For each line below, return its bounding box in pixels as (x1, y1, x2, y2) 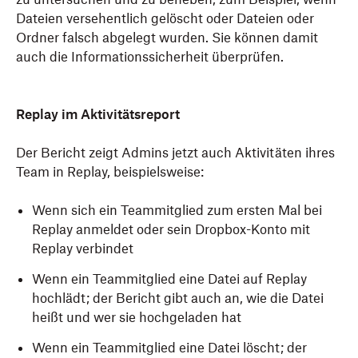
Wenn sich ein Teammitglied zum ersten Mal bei (32, 202, 322, 218)
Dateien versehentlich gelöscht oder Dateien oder (16, 10, 314, 26)
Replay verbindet (32, 241, 133, 257)
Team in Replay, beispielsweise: (16, 164, 204, 180)
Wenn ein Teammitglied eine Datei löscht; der (32, 340, 307, 356)
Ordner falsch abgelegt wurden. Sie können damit (16, 30, 318, 46)
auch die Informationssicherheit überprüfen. (16, 49, 284, 65)
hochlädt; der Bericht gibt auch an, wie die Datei (32, 290, 324, 306)
